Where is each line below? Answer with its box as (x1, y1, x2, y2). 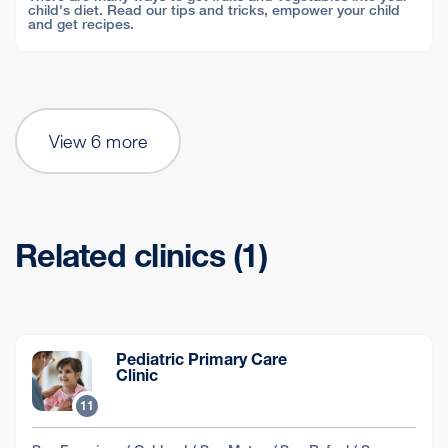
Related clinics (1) (15, 236, 267, 275)
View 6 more (49, 130, 148, 152)
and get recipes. (28, 15, 134, 32)
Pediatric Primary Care (116, 349, 287, 369)
